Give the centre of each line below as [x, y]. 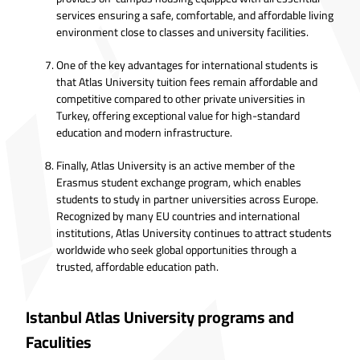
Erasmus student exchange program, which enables [179, 182]
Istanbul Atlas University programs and [160, 317]
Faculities [59, 342]
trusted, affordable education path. [137, 266]
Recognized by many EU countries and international [178, 216]
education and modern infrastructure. [144, 132]
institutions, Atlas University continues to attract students [194, 233]
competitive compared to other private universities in [181, 98]
